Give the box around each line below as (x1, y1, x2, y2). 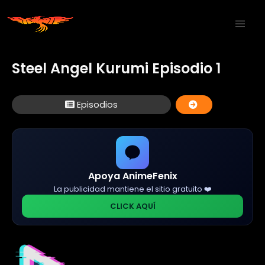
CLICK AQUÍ (109, 201, 156, 212)
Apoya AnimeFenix (88, 169, 177, 183)
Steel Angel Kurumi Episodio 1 (12, 59, 221, 78)
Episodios (75, 98, 118, 111)
